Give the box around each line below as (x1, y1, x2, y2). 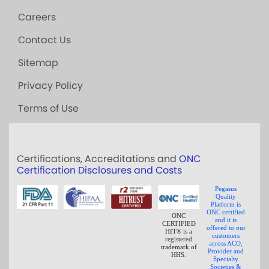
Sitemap (18, 56, 58, 70)
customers (212, 232, 240, 239)
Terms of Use (18, 101, 79, 115)
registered (165, 235, 193, 243)
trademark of (160, 243, 197, 250)
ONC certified (207, 208, 246, 216)
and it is (215, 216, 237, 223)
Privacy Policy (18, 79, 83, 92)
